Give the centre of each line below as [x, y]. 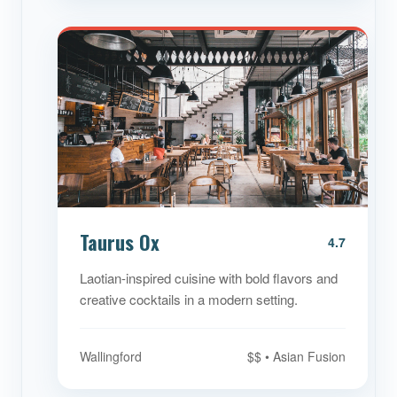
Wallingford [111, 356]
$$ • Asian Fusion [296, 356]
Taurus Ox [120, 242]
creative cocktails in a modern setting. [189, 299]
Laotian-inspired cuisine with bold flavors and [209, 278]
